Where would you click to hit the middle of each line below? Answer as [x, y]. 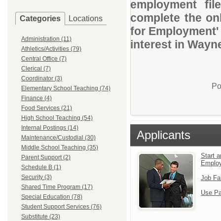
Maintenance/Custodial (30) [58, 138]
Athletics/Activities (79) [51, 49]
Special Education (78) [52, 197]
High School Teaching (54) [57, 118]
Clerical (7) [36, 69]
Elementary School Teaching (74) [66, 88]
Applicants [164, 135]
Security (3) [37, 177]
